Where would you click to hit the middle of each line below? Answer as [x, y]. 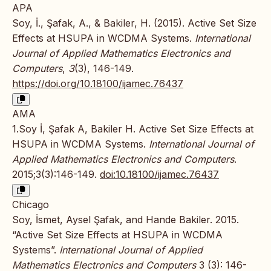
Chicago [31, 204]
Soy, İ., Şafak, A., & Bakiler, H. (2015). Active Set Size [134, 23]
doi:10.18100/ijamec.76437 [159, 174]
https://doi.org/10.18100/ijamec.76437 [98, 83]
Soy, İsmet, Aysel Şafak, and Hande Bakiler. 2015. [126, 219]
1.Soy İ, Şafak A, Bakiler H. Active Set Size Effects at [133, 129]
